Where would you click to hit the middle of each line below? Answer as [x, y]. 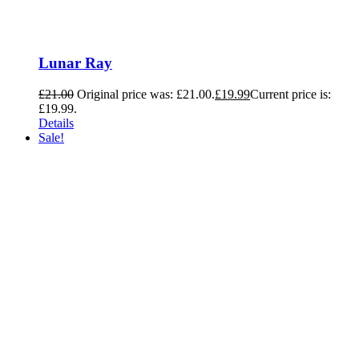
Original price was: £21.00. [146, 95]
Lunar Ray [75, 63]
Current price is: [290, 95]
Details [56, 123]
